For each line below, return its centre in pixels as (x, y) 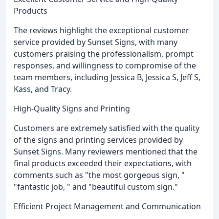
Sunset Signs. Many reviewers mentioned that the (106, 152)
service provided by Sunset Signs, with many (96, 42)
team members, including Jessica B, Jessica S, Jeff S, (107, 77)
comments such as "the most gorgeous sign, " (99, 175)
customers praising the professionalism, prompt (104, 54)
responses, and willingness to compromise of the (105, 66)
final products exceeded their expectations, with (103, 164)
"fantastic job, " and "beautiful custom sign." (96, 187)
